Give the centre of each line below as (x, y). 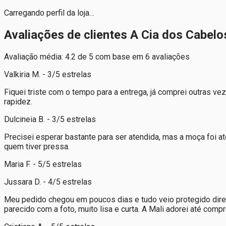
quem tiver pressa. (37, 146)
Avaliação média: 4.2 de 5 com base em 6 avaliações (97, 56)
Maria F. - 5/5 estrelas (43, 164)
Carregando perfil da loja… (49, 13)
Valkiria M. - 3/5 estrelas (48, 74)
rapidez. (18, 101)
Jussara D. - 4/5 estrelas (48, 182)
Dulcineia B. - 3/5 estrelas (50, 119)
